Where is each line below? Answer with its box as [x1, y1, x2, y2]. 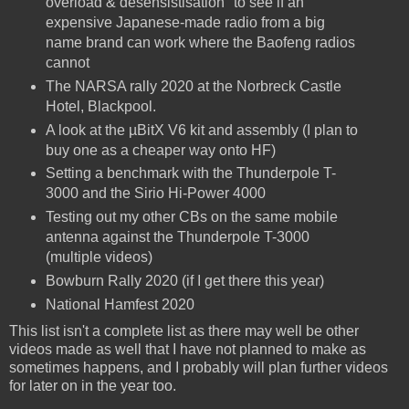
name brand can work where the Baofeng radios [45, 34, 355, 50]
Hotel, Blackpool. [45, 98, 156, 114]
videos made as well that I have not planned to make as [9, 341, 366, 358]
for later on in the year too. [9, 378, 176, 394]
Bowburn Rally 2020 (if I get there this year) [45, 273, 324, 289]
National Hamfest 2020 [45, 297, 194, 313]
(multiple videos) [45, 249, 152, 266]
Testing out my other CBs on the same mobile [45, 209, 338, 225]
